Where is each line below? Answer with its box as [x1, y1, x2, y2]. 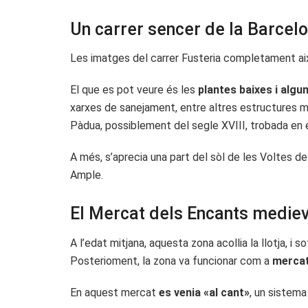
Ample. [70, 168, 103, 182]
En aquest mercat [70, 285, 159, 299]
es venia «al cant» [159, 285, 250, 299]
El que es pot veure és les [70, 83, 198, 97]
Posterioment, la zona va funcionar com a [70, 254, 272, 267]
